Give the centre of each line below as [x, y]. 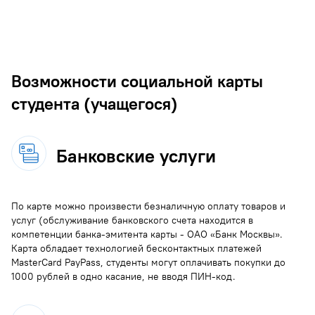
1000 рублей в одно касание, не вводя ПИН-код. [123, 276]
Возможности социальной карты [137, 81]
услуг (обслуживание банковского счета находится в [132, 220]
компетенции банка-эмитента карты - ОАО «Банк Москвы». [147, 234]
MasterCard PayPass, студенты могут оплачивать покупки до [148, 262]
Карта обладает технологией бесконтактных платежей [136, 248]
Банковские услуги [136, 156]
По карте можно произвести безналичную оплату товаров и [148, 206]
